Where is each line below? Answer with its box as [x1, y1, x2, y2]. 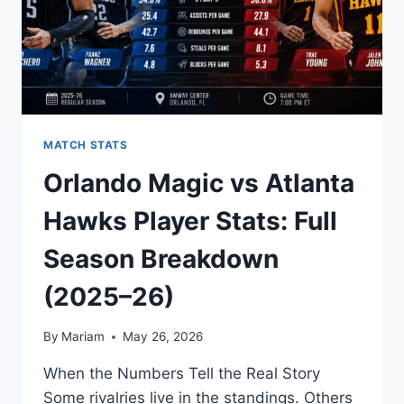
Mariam [61, 329, 106, 344]
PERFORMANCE [120, 39, 221, 54]
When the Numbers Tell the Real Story [43, 364, 320, 383]
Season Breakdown [43, 243, 279, 274]
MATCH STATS [43, 137, 128, 151]
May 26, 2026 [123, 329, 204, 344]
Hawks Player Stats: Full [43, 205, 337, 236]
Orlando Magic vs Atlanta [43, 167, 354, 198]
